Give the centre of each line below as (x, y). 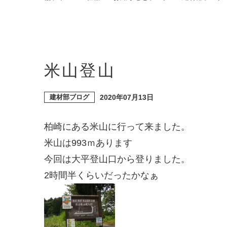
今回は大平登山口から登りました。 (117, 159)
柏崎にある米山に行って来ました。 (117, 127)
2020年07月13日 (127, 97)
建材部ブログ (69, 97)
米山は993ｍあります (88, 143)
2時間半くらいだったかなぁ (101, 176)
